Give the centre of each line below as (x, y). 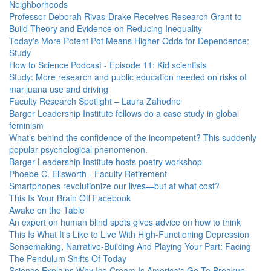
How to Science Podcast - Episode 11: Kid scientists (108, 65)
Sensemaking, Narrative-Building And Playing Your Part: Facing (130, 246)
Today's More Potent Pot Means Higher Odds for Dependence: (129, 41)
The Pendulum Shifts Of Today (68, 258)
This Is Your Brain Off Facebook (70, 198)
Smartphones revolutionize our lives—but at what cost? (114, 186)
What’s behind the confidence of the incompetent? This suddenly (133, 137)
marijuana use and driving (59, 89)
